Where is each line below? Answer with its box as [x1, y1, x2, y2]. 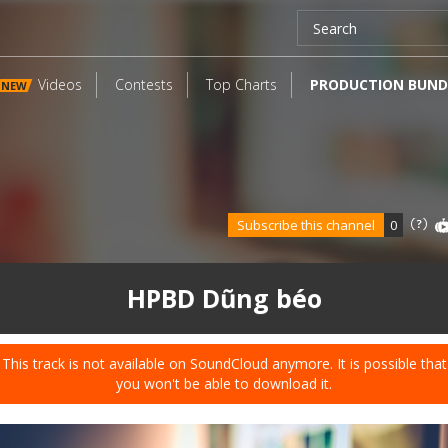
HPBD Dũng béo [126, 281, 322, 315]
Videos [38, 75, 82, 94]
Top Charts [206, 75, 277, 94]
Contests [115, 75, 173, 94]
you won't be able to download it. [116, 374, 332, 393]
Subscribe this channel [237, 216, 384, 234]
